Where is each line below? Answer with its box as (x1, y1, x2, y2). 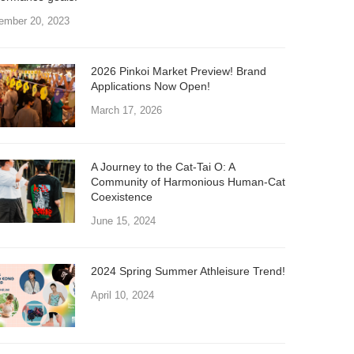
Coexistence (90, 190, 153, 203)
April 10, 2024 (90, 288, 154, 301)
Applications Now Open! (90, 79, 210, 92)
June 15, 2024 (90, 214, 156, 227)
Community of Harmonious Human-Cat (90, 175, 285, 188)
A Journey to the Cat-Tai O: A (90, 160, 235, 173)
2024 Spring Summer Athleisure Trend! (90, 264, 285, 277)
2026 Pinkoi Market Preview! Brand (90, 64, 266, 77)
